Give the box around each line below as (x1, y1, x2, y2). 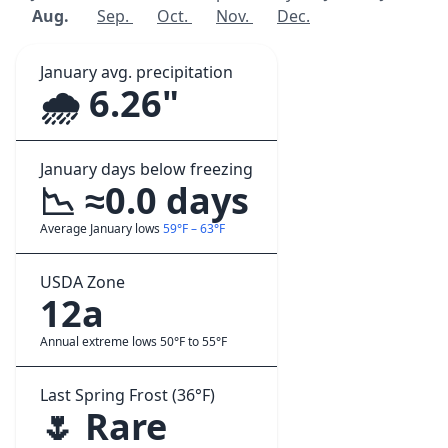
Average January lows (40, 220, 163, 237)
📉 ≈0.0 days (40, 176, 249, 225)
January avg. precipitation (40, 61, 233, 83)
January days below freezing (40, 158, 253, 180)
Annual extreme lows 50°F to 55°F (40, 333, 227, 350)
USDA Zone (40, 271, 125, 293)
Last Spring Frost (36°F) (40, 384, 215, 406)
